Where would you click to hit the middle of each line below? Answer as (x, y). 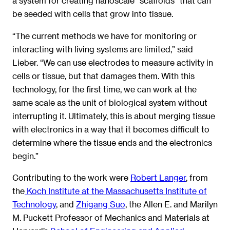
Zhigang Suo (101, 204)
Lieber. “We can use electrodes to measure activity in (113, 62)
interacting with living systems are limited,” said (103, 49)
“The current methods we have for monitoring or (104, 35)
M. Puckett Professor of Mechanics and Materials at (111, 217)
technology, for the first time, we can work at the (104, 89)
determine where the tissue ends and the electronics (112, 142)
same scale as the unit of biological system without (110, 102)
